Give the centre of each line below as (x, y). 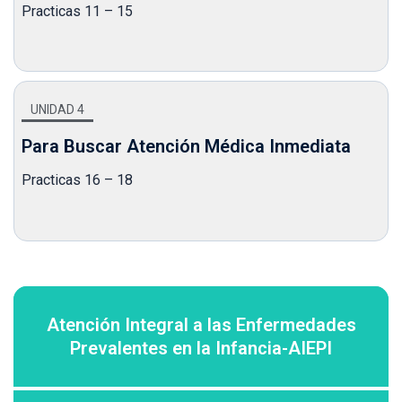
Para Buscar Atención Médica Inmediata (186, 147)
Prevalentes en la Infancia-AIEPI (201, 348)
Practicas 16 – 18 (77, 180)
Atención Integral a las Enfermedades (201, 324)
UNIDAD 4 (57, 110)
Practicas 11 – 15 (77, 11)
